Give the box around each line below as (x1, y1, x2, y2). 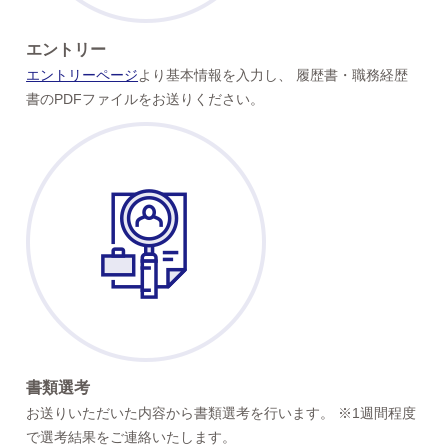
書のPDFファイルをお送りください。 (26, 91, 265, 108)
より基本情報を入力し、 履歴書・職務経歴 (138, 67, 409, 84)
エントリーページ (26, 67, 139, 84)
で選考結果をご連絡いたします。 (26, 429, 237, 446)
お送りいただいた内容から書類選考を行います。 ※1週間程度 (26, 405, 417, 422)
